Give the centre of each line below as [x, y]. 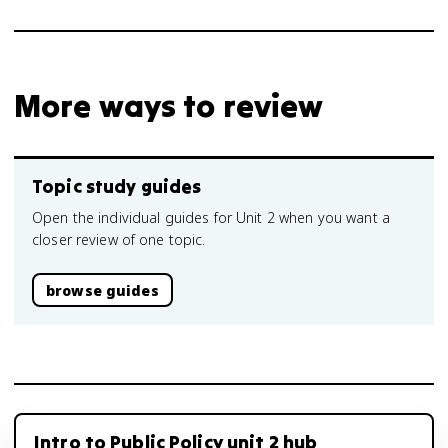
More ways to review [169, 105]
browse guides [102, 290]
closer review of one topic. [119, 239]
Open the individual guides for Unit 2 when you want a [211, 217]
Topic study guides [117, 186]
